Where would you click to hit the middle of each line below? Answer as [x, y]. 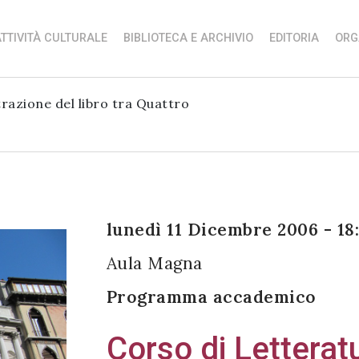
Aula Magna [154, 263]
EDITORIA [294, 38]
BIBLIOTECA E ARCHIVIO [188, 38]
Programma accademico [211, 296]
